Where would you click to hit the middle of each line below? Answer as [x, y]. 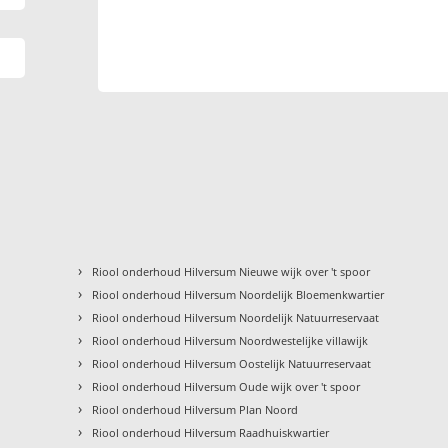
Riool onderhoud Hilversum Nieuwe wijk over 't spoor [231, 271]
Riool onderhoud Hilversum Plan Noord [195, 409]
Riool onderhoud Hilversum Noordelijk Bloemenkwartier [238, 294]
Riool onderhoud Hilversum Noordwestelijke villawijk [230, 340]
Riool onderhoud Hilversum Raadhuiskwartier [211, 432]
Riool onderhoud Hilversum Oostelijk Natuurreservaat [232, 363]
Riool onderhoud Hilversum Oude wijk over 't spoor [226, 386]
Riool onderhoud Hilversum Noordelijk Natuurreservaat [236, 317]
